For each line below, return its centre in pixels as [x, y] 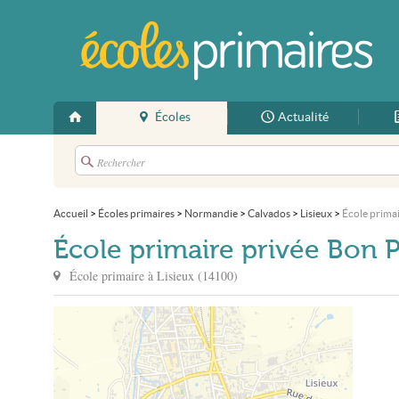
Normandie [211, 213]
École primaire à [113, 276]
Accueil [71, 213]
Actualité [303, 117]
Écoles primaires [136, 213]
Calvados [269, 213]
